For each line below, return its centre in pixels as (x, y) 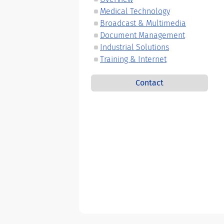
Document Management (142, 35)
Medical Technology (135, 11)
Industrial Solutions (134, 47)
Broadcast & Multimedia (143, 23)
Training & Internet (133, 59)
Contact (149, 83)
